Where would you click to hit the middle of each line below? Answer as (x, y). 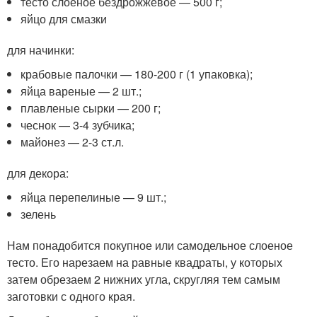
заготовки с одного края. (71, 296)
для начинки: (41, 50)
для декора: (38, 173)
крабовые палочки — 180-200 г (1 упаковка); (137, 74)
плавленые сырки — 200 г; (91, 108)
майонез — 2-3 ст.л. (73, 142)
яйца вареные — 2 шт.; (81, 91)
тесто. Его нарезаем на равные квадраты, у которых (145, 262)
